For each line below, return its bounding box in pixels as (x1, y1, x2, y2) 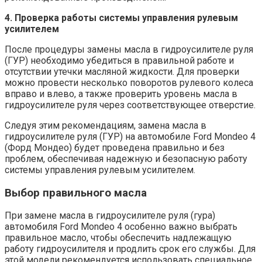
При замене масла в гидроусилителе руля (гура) (5, 210, 215, 222)
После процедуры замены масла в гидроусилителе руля (5, 44, 253, 55)
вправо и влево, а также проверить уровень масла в (5, 88, 237, 99)
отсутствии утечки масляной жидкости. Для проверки (5, 66, 239, 77)
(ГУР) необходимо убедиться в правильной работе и (5, 55, 234, 66)
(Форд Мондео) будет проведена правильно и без (5, 142, 225, 153)
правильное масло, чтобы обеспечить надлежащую (5, 232, 232, 244)
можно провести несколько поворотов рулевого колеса (5, 77, 253, 88)
